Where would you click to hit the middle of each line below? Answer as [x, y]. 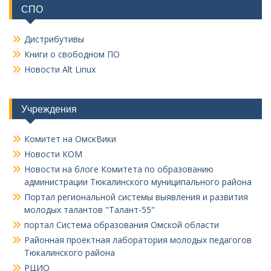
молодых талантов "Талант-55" [90, 209]
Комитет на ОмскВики [70, 139]
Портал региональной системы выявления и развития [136, 197]
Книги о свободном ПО [72, 54]
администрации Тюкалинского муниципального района [138, 181]
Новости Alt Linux [60, 69]
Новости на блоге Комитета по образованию [119, 169]
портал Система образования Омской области [122, 224]
